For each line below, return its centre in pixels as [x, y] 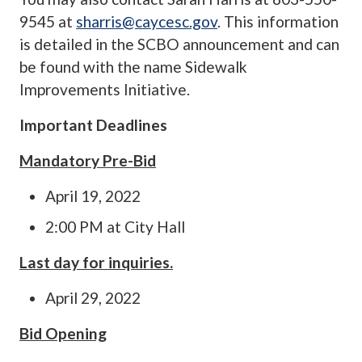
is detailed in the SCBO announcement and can [179, 44]
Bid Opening [63, 334]
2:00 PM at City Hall [115, 227]
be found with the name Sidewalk [133, 67]
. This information [278, 22]
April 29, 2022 [93, 298]
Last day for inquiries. [96, 263]
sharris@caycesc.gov [147, 22]
